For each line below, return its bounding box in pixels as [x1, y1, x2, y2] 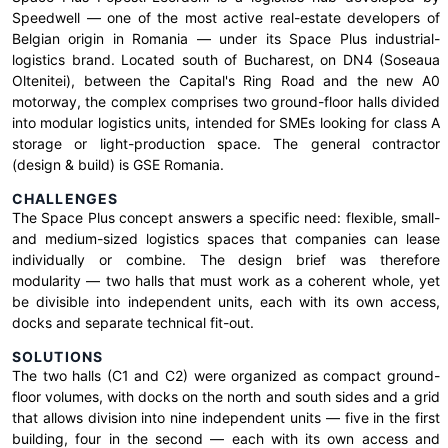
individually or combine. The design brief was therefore [12, 251, 440, 268]
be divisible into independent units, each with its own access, [12, 293, 440, 310]
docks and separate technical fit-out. [12, 314, 254, 331]
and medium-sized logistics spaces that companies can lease [12, 230, 440, 247]
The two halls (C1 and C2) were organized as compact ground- [12, 367, 440, 384]
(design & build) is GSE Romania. [12, 156, 224, 173]
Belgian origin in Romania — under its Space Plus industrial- [12, 30, 440, 47]
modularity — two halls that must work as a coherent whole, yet [12, 272, 440, 289]
